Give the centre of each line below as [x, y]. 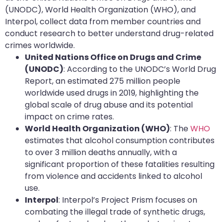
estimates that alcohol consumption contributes [120, 140]
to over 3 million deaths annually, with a [101, 152]
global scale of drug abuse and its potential [109, 105]
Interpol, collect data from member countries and [103, 21]
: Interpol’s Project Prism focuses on [128, 200]
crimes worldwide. [40, 45]
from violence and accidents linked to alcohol [113, 176]
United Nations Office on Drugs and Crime [113, 57]
